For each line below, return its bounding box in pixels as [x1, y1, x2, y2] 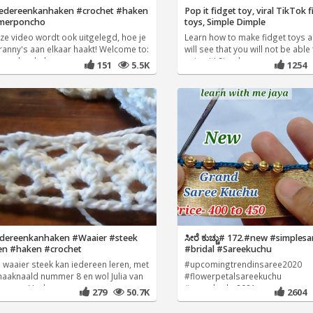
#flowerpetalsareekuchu [184, 270, 282, 282]
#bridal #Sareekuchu [184, 243, 272, 256]
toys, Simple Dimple [184, 16, 265, 29]
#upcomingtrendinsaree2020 [184, 259, 302, 270]
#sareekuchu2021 [184, 282, 256, 294]
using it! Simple [184, 55, 245, 67]
